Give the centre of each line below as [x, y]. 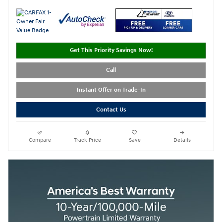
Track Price [87, 140]
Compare [40, 140]
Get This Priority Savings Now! [111, 51]
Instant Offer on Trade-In [111, 90]
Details [182, 140]
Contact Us [111, 110]
